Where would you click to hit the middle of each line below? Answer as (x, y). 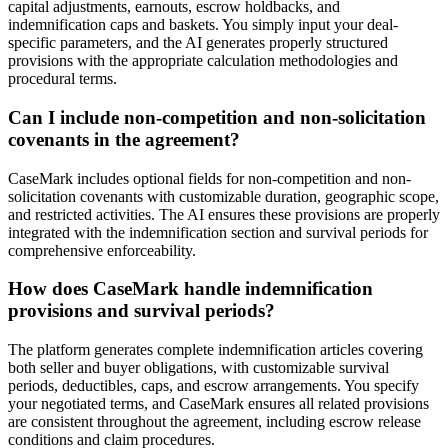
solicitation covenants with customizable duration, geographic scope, (223, 196)
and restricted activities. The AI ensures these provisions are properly (224, 214)
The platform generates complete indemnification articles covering (215, 350)
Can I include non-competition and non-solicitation (217, 117)
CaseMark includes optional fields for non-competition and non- (209, 178)
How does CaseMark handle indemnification (190, 289)
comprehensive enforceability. (102, 250)
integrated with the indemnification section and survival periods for (218, 232)
